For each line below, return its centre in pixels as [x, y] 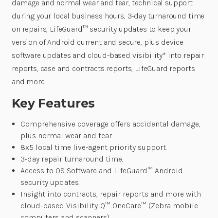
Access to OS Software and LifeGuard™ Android [102, 171]
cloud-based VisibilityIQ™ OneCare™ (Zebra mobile [109, 206]
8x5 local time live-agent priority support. [94, 147]
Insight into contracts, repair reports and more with [111, 194]
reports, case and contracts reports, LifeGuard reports [103, 69]
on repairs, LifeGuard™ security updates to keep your [101, 29]
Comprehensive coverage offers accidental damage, [111, 124]
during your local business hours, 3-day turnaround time [108, 16]
